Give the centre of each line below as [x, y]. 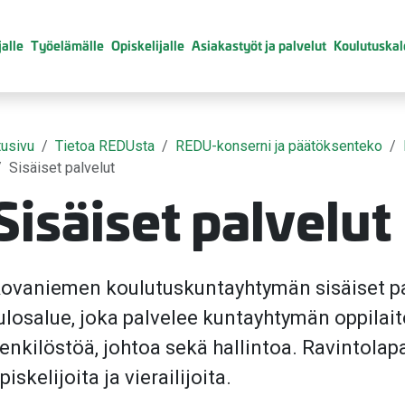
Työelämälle [67, 45]
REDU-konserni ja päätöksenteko [279, 146]
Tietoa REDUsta [105, 146]
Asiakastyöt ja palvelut [259, 45]
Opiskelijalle [148, 45]
